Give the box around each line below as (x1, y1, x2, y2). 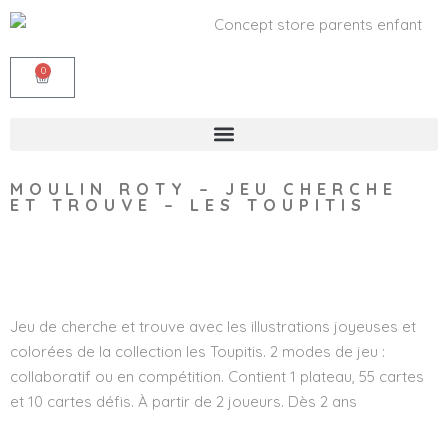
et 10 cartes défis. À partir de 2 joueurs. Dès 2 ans (10, 392, 357, 412)
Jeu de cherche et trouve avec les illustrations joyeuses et (10, 317, 416, 337)
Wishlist (25, 262, 77, 282)
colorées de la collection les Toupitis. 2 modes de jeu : (10, 342, 385, 362)
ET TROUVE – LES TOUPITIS (10, 193, 367, 215)
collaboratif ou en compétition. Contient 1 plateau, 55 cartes (10, 367, 424, 387)
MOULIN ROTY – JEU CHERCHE (10, 177, 398, 199)
